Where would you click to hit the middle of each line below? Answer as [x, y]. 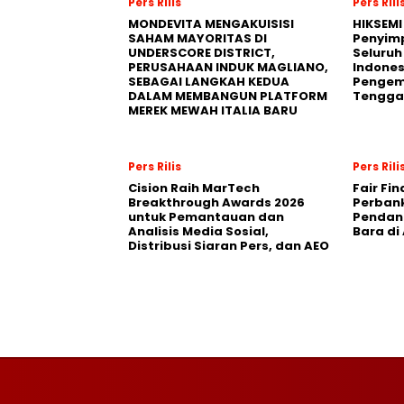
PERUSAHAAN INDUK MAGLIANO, [228, 67]
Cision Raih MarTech [194, 188]
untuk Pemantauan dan [206, 216]
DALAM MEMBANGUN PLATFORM [228, 96]
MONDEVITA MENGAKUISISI [211, 23]
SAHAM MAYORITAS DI [197, 38]
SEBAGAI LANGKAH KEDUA [209, 81]
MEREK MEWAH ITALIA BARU [213, 110]
